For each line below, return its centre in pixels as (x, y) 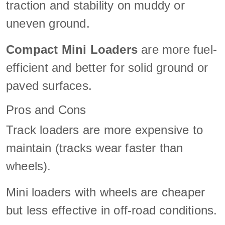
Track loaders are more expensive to (105, 130)
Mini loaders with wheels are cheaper (106, 192)
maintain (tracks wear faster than (95, 148)
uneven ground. (48, 23)
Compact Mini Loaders (72, 49)
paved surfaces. (49, 85)
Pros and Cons (46, 109)
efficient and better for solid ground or (107, 67)
